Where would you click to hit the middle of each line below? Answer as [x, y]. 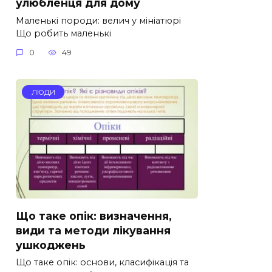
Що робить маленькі [63, 33]
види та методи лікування [93, 230]
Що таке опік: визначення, [94, 216]
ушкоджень [51, 245]
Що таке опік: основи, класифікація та [102, 263]
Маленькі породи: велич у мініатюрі [98, 20]
